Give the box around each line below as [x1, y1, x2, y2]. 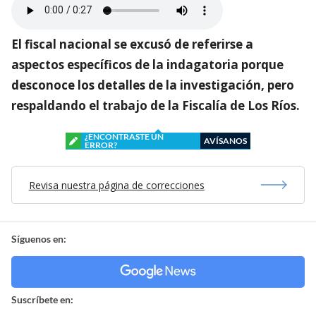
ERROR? [85, 139, 117, 150]
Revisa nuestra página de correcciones [28, 178, 205, 192]
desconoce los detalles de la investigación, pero [11, 76, 294, 93]
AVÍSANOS [204, 135, 247, 146]
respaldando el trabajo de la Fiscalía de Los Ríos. [11, 97, 300, 114]
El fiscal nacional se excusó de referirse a [11, 35, 253, 52]
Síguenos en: [11, 232, 66, 245]
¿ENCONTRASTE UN [85, 130, 164, 142]
